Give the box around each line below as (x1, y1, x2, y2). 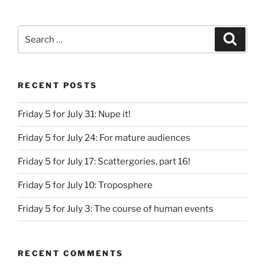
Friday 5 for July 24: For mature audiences (18, 132, 190, 143)
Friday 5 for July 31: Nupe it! (18, 109, 131, 119)
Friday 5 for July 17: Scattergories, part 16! (18, 156, 190, 167)
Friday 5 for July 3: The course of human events (18, 203, 214, 214)
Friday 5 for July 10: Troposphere (18, 180, 153, 190)
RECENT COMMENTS (18, 248, 124, 258)
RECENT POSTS (18, 80, 98, 90)
